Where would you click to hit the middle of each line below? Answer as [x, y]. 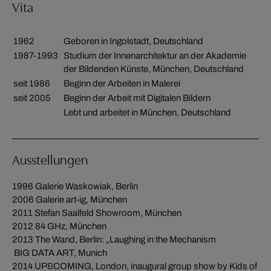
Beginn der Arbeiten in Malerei [122, 83]
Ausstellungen [50, 159]
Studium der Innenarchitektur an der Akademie [155, 55]
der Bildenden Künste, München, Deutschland [154, 69]
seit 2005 [32, 98]
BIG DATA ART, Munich [60, 253]
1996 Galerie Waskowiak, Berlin [75, 186]
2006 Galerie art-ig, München [70, 199]
